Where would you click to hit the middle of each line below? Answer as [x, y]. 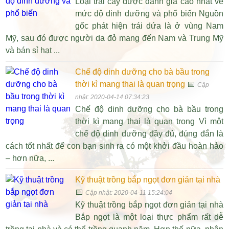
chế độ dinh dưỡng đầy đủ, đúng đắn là [149, 134]
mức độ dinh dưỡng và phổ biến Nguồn [149, 14]
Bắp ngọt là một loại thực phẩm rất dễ [149, 217]
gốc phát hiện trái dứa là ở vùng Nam [149, 26]
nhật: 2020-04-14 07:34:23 [112, 97]
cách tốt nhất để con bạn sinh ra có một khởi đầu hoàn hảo [114, 146]
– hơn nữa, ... [30, 158]
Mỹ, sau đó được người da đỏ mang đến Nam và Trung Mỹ [114, 38]
